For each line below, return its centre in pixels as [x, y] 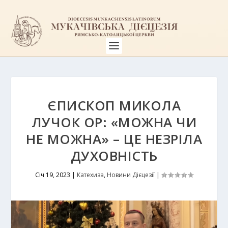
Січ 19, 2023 [53, 175]
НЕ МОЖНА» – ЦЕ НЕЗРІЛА [114, 139]
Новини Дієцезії [131, 175]
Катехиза [90, 175]
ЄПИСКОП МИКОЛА [114, 105]
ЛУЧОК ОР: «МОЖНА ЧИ [114, 122]
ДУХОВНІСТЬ [114, 156]
